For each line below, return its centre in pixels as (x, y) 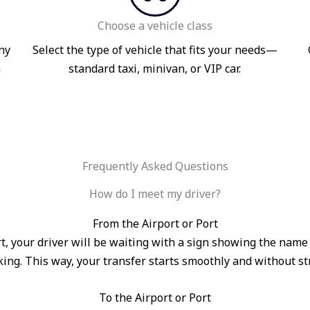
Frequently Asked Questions (155, 166)
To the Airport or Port (155, 297)
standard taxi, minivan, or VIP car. (155, 69)
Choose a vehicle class (155, 26)
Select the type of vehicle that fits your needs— (155, 50)
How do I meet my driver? (155, 194)
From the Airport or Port (155, 224)
